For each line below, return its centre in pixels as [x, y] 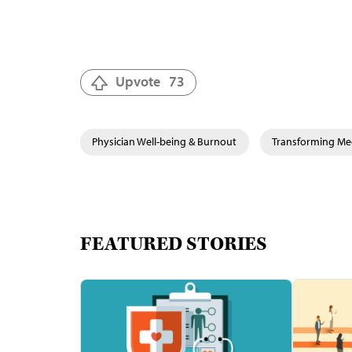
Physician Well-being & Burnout [164, 141]
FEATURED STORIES [174, 244]
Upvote [138, 81]
